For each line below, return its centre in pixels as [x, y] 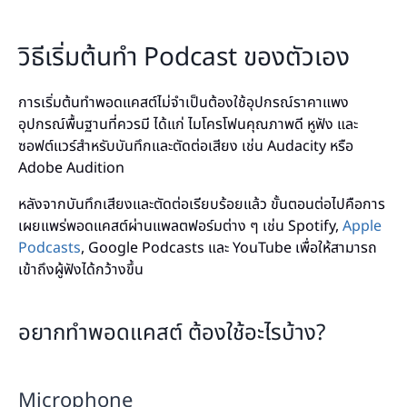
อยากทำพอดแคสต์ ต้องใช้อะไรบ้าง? [172, 333]
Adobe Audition [71, 168]
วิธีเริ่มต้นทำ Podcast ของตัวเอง [184, 58]
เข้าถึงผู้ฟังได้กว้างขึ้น [81, 270]
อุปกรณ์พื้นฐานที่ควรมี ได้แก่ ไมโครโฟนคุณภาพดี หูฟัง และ [188, 124]
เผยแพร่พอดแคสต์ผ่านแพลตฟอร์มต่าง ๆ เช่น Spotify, [180, 226]
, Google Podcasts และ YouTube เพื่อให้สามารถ [229, 248]
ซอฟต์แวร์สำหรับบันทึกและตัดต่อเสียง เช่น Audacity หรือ [186, 146]
